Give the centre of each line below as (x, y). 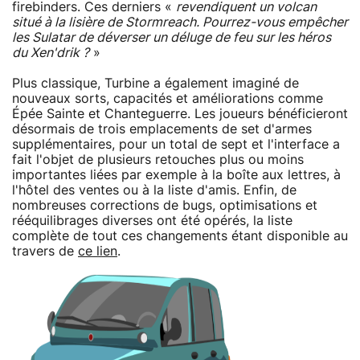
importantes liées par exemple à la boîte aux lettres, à (176, 175)
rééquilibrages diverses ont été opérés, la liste (152, 221)
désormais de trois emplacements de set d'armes (162, 129)
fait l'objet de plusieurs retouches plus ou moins (158, 160)
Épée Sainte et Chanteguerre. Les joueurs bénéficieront (180, 114)
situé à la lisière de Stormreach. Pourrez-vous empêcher (180, 22)
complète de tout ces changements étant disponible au (180, 236)
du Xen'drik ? (51, 53)
